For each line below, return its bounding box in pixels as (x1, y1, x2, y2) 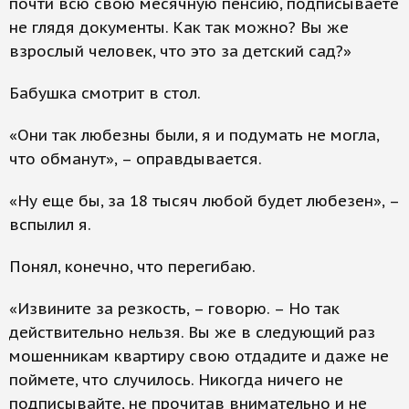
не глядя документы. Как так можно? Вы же (9, 17, 349, 37)
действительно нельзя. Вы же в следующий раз (9, 322, 375, 342)
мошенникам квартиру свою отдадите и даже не (9, 346, 389, 366)
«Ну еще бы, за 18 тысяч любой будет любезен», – (9, 191, 399, 211)
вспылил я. (9, 215, 91, 235)
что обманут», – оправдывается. (9, 149, 262, 169)
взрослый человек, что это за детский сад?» (9, 41, 351, 61)
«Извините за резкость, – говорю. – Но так (9, 299, 340, 319)
